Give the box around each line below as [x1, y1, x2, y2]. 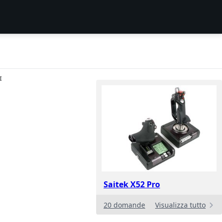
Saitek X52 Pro [104, 179, 160, 190]
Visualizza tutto [155, 200, 206, 210]
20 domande [104, 200, 145, 210]
